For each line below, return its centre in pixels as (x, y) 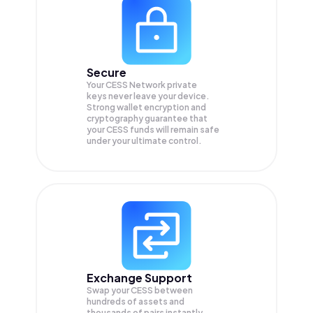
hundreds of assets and (136, 302)
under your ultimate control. (144, 141)
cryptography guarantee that (147, 119)
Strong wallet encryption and (146, 108)
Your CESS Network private (142, 85)
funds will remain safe (175, 130)
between (174, 291)
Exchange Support (139, 278)
